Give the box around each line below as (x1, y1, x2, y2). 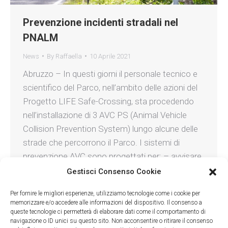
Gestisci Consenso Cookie (67, 167, 161, 176)
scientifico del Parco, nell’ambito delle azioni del (23, 82, 197, 93)
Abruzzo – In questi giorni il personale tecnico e (23, 68, 197, 79)
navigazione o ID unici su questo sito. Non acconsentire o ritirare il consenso (10, 217, 213, 224)
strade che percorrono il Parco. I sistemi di (23, 137, 180, 148)
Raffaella (55, 52, 82, 60)
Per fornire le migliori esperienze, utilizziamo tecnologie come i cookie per (10, 190, 200, 197)
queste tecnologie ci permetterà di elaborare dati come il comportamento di (10, 208, 206, 215)
